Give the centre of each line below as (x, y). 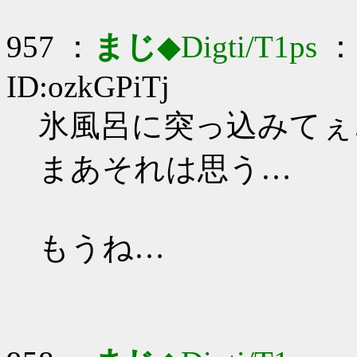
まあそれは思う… (165, 169)
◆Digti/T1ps (237, 47)
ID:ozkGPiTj (88, 86)
